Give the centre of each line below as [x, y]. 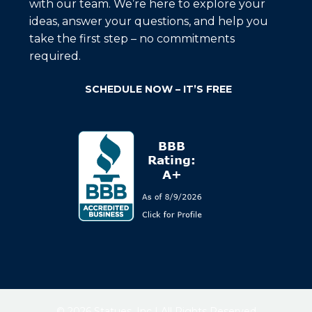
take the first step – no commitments [132, 39]
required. [55, 56]
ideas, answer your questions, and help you [149, 22]
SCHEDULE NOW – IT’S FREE [158, 89]
